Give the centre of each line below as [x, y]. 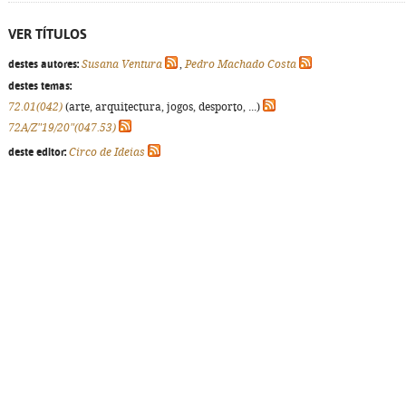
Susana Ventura [122, 64]
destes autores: [43, 64]
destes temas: [40, 86]
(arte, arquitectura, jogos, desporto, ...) [163, 107]
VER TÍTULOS [48, 34]
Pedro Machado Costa [241, 64]
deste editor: [37, 152]
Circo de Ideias [107, 152]
